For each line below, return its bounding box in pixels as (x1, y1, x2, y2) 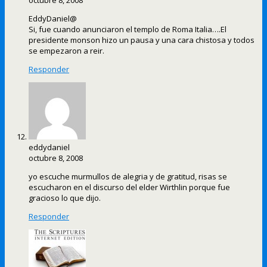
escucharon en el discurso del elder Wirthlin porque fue (29, 182, 230, 193)
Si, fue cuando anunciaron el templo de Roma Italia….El (29, 24, 226, 35)
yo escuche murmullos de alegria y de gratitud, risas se (29, 171, 227, 182)
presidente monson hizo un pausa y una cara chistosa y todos (29, 35, 254, 46)
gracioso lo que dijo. (29, 193, 101, 204)
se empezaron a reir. (29, 45, 104, 57)
